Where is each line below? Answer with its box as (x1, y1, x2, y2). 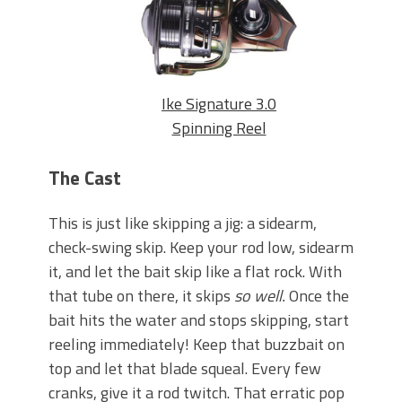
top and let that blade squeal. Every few (48, 355, 321, 380)
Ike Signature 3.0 (162, 91, 276, 116)
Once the (285, 283, 349, 308)
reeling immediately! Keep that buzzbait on (48, 331, 345, 356)
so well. (234, 283, 285, 308)
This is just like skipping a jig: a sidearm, (48, 210, 317, 235)
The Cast (48, 162, 121, 192)
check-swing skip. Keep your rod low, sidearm (48, 234, 354, 259)
